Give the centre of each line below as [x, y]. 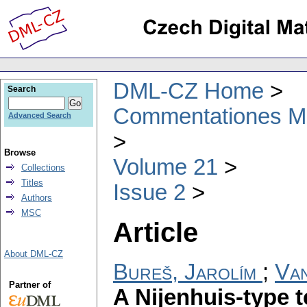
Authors [37, 198]
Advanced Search [40, 115]
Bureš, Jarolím [185, 272]
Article [156, 232]
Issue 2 [149, 192]
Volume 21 [165, 167]
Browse [20, 152]
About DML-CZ [34, 254]
